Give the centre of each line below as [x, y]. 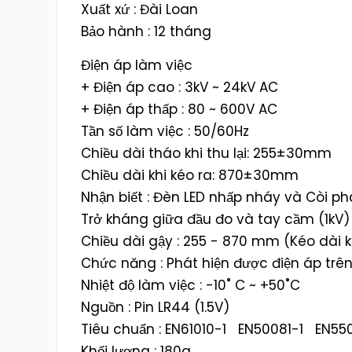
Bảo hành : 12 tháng [146, 31]
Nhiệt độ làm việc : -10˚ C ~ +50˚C [191, 285]
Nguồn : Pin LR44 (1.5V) [155, 307]
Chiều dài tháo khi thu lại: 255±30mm [206, 153]
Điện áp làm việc [137, 65]
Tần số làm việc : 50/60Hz [165, 131]
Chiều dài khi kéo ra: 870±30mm [190, 175]
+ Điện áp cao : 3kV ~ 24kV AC [180, 87]
